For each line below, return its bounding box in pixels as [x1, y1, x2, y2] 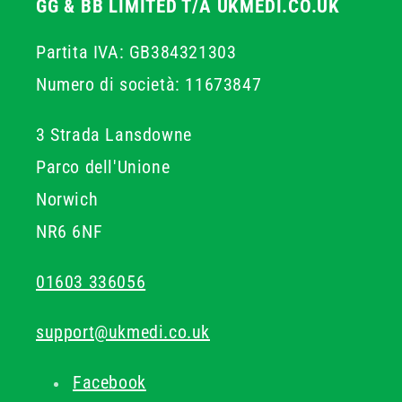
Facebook [73, 371, 146, 393]
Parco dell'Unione [36, 156, 170, 178]
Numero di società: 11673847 [36, 74, 262, 95]
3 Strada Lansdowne [36, 124, 192, 145]
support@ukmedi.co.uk [36, 321, 210, 343]
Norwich [36, 188, 99, 210]
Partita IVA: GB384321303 [36, 41, 237, 63]
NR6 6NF [36, 221, 103, 242]
